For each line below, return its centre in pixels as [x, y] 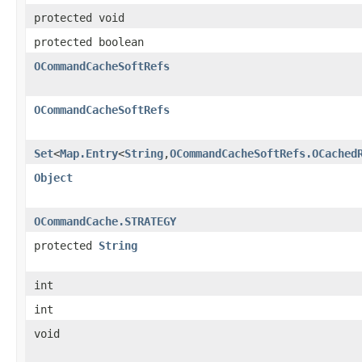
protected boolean [89, 42]
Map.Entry [89, 153]
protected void [79, 17]
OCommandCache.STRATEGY [105, 221]
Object [53, 177]
